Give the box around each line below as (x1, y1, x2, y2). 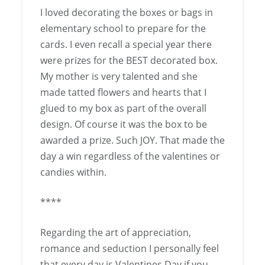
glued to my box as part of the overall (40, 102, 206, 115)
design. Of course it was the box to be (40, 118, 207, 131)
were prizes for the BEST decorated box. (40, 54, 218, 67)
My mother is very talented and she (40, 70, 198, 83)
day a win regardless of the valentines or (40, 150, 220, 163)
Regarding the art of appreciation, (40, 226, 191, 240)
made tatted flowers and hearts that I (40, 86, 206, 99)
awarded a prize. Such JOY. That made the (40, 134, 225, 147)
